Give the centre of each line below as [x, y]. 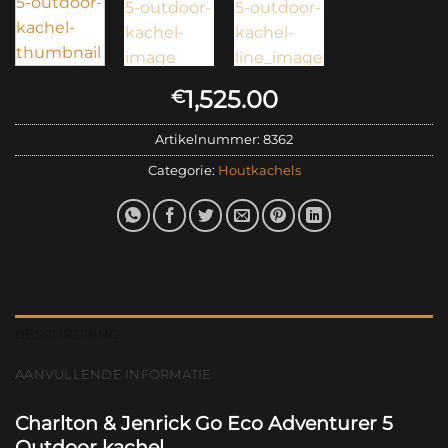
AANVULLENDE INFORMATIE [113, 375]
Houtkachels [259, 171]
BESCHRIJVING [67, 335]
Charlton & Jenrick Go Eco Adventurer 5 [204, 423]
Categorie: [182, 171]
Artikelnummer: [209, 140]
